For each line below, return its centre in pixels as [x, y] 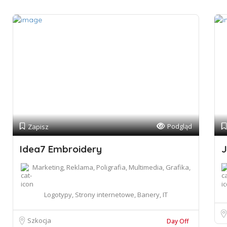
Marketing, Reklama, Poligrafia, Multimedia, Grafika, [112, 167]
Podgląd [179, 126]
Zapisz [38, 127]
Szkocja [39, 220]
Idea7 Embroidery [61, 149]
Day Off [177, 221]
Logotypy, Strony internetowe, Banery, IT [106, 195]
